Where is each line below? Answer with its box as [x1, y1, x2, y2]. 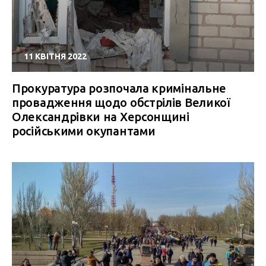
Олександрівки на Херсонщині [12, 110, 189, 123]
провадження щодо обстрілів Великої [12, 96, 230, 109]
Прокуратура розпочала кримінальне [12, 81, 227, 95]
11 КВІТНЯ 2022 [24, 52, 87, 61]
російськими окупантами [12, 124, 156, 138]
